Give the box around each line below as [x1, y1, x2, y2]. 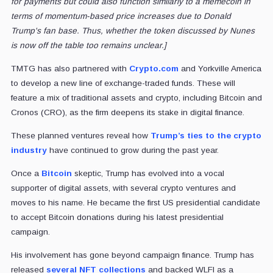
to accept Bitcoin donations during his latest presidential [10, 212, 224, 222]
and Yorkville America [178, 63, 261, 73]
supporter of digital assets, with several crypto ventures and [10, 183, 236, 193]
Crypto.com [129, 63, 179, 73]
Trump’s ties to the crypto [150, 130, 261, 140]
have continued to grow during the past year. [46, 145, 219, 155]
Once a [10, 168, 41, 178]
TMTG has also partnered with [10, 63, 129, 73]
